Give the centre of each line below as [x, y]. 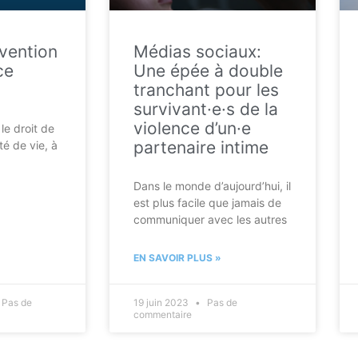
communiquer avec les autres [210, 219]
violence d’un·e [192, 128]
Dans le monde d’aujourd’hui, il [212, 185]
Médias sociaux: [197, 51]
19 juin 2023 [162, 302]
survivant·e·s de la [206, 109]
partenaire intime [201, 147]
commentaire [163, 314]
